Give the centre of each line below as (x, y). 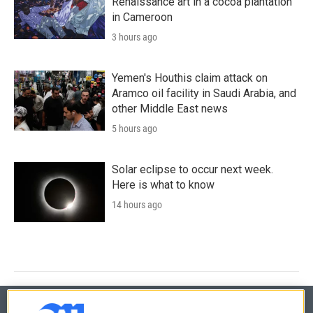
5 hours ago (134, 128)
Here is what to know (163, 184)
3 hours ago (134, 37)
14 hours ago (137, 204)
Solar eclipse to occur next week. (192, 169)
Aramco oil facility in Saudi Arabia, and (204, 93)
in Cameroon (142, 17)
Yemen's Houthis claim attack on (190, 78)
